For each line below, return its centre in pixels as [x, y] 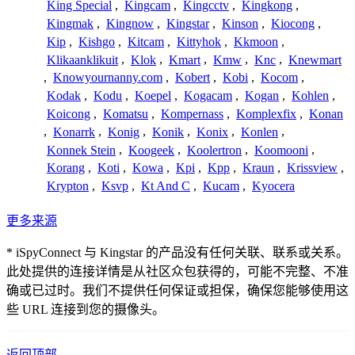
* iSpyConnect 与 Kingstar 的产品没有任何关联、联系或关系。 [177, 253]
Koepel [153, 96]
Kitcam [146, 41]
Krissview [312, 168]
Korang [66, 168]
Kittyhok [199, 41]
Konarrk [74, 132]
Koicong [69, 114]
